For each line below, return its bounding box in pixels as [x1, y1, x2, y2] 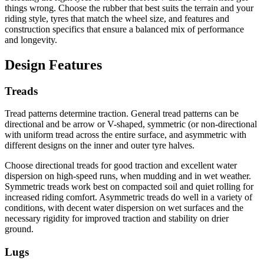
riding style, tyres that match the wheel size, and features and [5, 13, 229, 24]
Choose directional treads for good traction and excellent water [5, 160, 237, 171]
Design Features [5, 57, 105, 72]
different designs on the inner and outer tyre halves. [5, 140, 197, 151]
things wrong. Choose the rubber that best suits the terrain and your [5, 2, 253, 13]
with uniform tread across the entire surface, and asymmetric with [5, 130, 246, 140]
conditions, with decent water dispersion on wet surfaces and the [5, 203, 243, 213]
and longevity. [5, 34, 60, 45]
